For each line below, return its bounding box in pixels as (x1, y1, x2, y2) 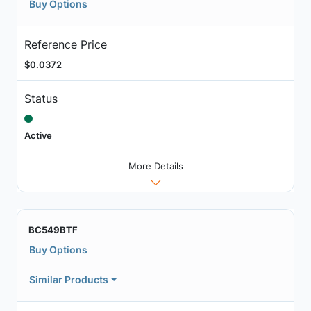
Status (24, 91, 58, 106)
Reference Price (24, 37, 107, 51)
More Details (128, 160, 183, 172)
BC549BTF (28, 224, 78, 236)
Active (24, 129, 52, 141)
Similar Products (29, 274, 108, 286)
